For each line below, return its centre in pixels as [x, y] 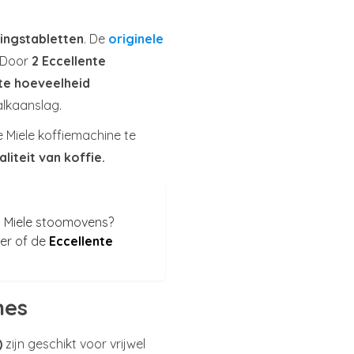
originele [136, 39]
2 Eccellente [69, 61]
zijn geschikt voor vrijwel [74, 343]
